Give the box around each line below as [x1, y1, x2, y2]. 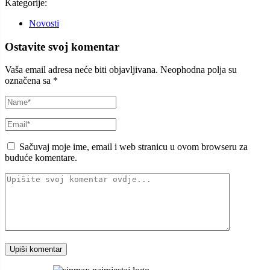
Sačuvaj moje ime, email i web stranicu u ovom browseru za [19, 142, 248, 152]
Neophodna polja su [160, 64, 237, 75]
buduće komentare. [5, 152, 77, 163]
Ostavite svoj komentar [5, 40, 119, 53]
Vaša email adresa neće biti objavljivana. [5, 64, 158, 75]
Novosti [29, 17, 59, 28]
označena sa [5, 75, 53, 86]
